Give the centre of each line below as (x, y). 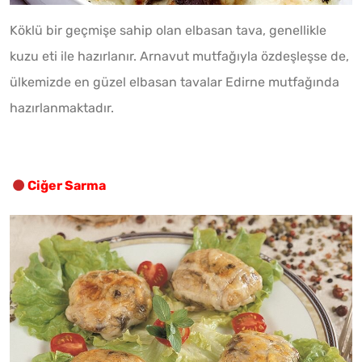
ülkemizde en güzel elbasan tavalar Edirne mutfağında (175, 82)
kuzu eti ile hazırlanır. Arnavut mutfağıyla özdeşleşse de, (179, 56)
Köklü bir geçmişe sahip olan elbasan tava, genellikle (168, 30)
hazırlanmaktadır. (62, 107)
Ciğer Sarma (67, 185)
